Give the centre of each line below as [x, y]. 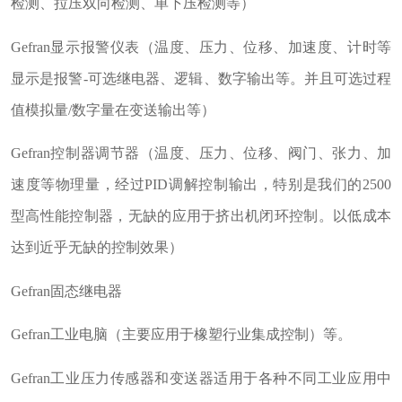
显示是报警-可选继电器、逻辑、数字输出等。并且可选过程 [201, 78]
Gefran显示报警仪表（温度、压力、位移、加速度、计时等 [201, 47]
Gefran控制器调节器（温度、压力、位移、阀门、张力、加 [201, 153]
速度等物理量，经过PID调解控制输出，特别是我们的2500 [201, 185]
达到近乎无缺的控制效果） [96, 248]
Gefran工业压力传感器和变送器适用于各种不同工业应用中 [201, 378]
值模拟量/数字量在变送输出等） [113, 109]
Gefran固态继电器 [66, 291]
